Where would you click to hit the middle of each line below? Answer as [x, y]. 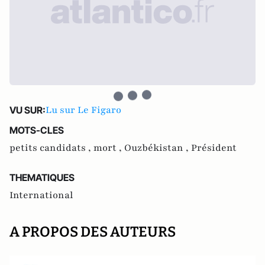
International [41, 195]
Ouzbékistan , [158, 148]
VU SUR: [28, 110]
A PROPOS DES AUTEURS [93, 232]
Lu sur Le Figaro [83, 110]
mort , [109, 148]
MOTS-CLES [37, 130]
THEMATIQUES [42, 177]
